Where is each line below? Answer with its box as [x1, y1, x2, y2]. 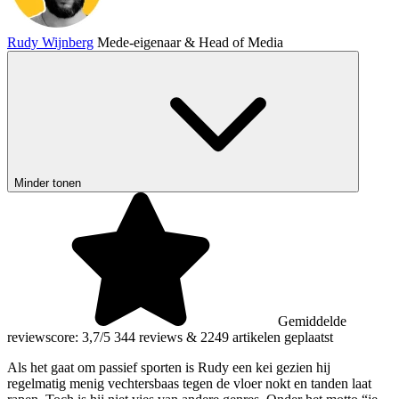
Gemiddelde [278, 313, 346, 329]
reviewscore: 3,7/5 [7, 329, 110, 345]
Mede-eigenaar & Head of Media [97, 34, 283, 50]
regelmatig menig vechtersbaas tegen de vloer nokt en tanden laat [7, 375, 371, 391]
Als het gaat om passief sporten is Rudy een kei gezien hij [7, 359, 330, 375]
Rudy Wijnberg [7, 34, 94, 50]
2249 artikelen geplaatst [200, 329, 333, 345]
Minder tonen [14, 175, 81, 190]
